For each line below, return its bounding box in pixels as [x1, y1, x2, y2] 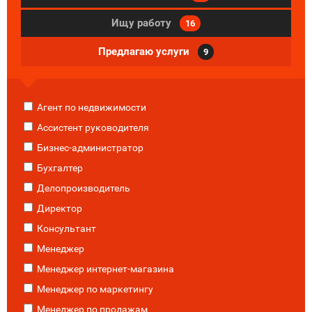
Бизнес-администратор [35, 142, 143, 153]
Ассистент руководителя [35, 122, 149, 133]
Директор [35, 203, 82, 214]
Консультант [35, 223, 96, 234]
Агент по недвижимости [35, 102, 146, 113]
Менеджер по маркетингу [35, 283, 153, 295]
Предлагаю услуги [98, 45, 192, 58]
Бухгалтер [35, 162, 83, 173]
